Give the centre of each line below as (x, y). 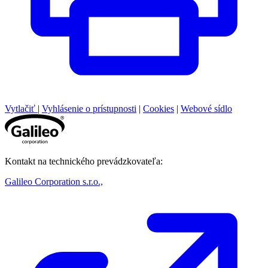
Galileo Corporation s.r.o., (54, 181)
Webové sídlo (206, 108)
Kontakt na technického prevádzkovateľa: (84, 161)
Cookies (159, 108)
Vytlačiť (20, 108)
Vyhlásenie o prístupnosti (89, 108)
